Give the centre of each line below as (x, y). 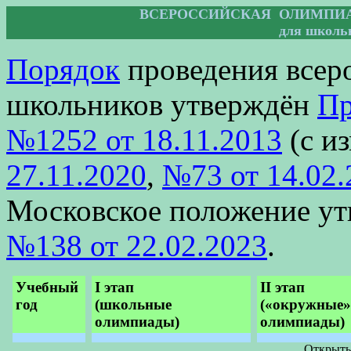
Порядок (63, 69)
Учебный (47, 287)
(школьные (133, 304)
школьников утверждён (162, 105)
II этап (282, 287)
